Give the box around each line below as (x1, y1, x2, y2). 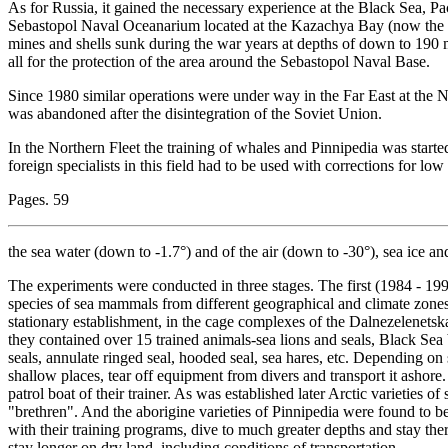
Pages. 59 (8, 190, 69, 208)
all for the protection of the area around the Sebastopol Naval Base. (8, 52, 430, 70)
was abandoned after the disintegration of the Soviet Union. (8, 104, 382, 122)
